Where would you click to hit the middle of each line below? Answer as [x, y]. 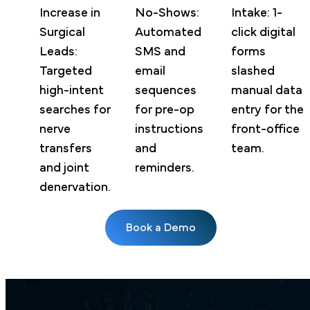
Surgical [62, 32]
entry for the [267, 110]
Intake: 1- [256, 13]
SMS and [161, 52]
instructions [170, 129]
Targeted [65, 71]
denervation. [75, 187]
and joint [64, 168]
